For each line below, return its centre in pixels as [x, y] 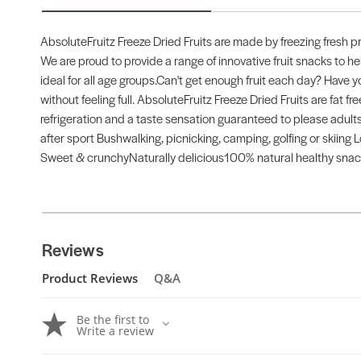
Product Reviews [90, 278]
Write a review [115, 331]
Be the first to [113, 320]
